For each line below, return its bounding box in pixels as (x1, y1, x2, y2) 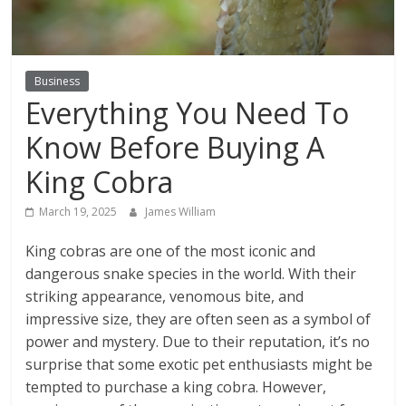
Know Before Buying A (25, 128, 325, 168)
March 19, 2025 (39, 204, 118, 220)
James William (145, 204, 217, 220)
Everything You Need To (25, 93, 350, 133)
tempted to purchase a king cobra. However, (25, 377, 327, 398)
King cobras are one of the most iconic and (25, 241, 316, 262)
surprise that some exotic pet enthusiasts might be (25, 354, 373, 375)
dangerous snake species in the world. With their (25, 264, 357, 285)
